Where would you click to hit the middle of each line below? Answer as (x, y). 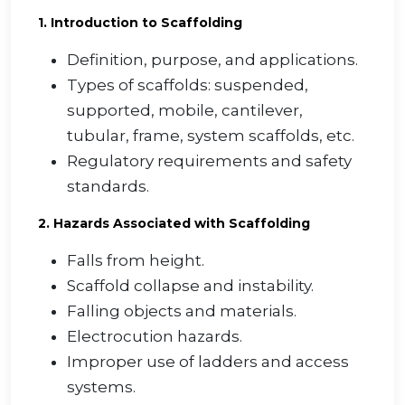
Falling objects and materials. (182, 311)
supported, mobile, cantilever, (185, 111)
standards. (108, 187)
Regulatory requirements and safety (209, 161)
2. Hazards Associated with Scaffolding (174, 224)
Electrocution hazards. (155, 337)
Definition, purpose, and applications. (212, 60)
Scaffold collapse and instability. (190, 286)
